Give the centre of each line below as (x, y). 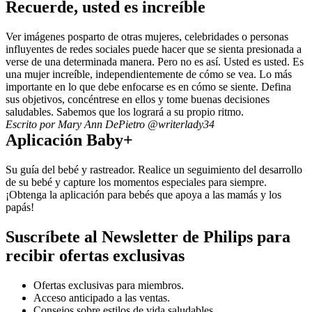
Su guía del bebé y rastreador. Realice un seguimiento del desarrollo (154, 170)
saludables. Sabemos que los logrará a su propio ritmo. (125, 112)
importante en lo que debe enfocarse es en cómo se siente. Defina (148, 87)
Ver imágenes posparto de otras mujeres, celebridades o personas (147, 37)
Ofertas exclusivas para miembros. (109, 286)
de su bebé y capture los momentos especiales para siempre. (136, 182)
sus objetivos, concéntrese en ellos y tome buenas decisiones (138, 100)
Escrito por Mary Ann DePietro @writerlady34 (110, 125)
